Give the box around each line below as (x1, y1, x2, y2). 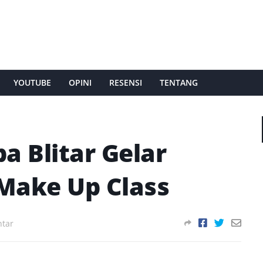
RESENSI (109, 77, 142, 88)
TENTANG (159, 77, 198, 88)
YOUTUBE (13, 77, 51, 88)
